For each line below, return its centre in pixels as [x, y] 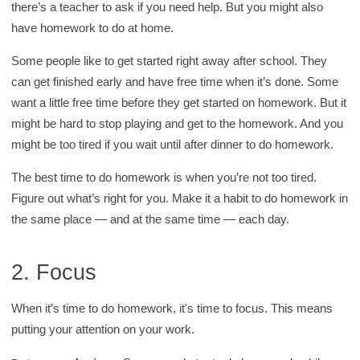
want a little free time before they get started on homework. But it [179, 103]
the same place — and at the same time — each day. [151, 219]
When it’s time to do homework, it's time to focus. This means [172, 308]
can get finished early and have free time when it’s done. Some [175, 82]
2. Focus [54, 272]
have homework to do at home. [93, 28]
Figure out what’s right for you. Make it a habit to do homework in [180, 198]
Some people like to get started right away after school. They [170, 61]
